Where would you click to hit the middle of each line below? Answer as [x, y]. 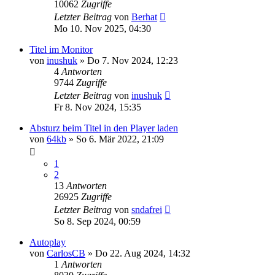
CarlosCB [66, 253]
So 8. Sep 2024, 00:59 [97, 221]
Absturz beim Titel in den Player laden [104, 128]
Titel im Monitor [61, 49]
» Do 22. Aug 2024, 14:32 [138, 253]
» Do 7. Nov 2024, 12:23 [128, 60]
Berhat [144, 17]
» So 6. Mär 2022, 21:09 [115, 139]
